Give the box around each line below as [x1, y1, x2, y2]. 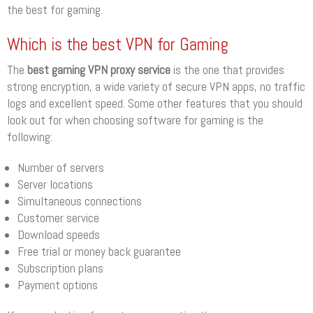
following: [7, 129, 52, 145]
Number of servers [17, 159, 105, 175]
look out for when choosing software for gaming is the [7, 112, 263, 128]
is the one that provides [170, 61, 284, 78]
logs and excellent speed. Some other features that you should [7, 95, 303, 111]
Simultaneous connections [17, 193, 143, 209]
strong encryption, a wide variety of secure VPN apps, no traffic [7, 78, 305, 94]
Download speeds [17, 226, 101, 242]
